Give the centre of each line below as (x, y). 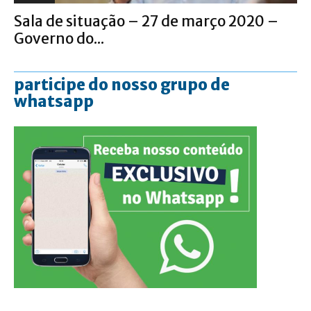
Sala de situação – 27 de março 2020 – (146, 21)
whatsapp (54, 101)
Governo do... (59, 38)
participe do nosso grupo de (122, 84)
